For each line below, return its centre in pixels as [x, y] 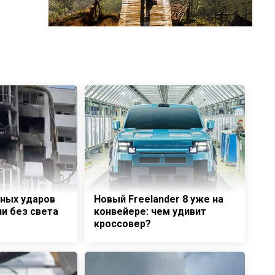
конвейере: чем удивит [150, 212]
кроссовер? [122, 224]
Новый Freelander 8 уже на [158, 199]
